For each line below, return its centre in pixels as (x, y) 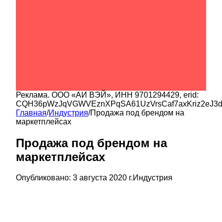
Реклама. (34, 95)
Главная (31, 112)
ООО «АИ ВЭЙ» (81, 95)
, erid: (189, 95)
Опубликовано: (43, 178)
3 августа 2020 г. (103, 178)
